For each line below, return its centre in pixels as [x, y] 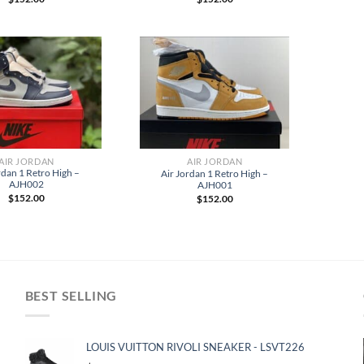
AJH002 [26, 184]
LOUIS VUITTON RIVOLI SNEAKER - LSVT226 [195, 347]
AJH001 [214, 184]
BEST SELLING [71, 296]
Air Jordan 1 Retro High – [215, 173]
